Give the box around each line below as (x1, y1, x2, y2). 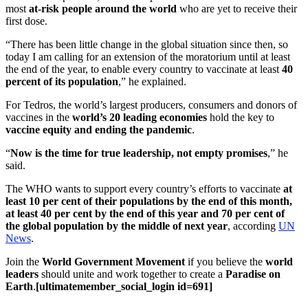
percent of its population (5, 75, 118, 87)
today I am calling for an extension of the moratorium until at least (5, 50, 290, 63)
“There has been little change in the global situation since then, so (5, 38, 288, 50)
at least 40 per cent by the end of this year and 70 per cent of (5, 207, 285, 219)
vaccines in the (5, 111, 72, 123)
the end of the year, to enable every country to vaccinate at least (5, 63, 282, 75)
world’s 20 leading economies (72, 111, 207, 123)
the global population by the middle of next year (5, 219, 228, 232)
